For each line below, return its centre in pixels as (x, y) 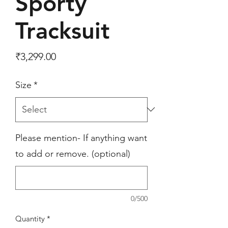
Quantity (30, 218)
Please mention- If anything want (81, 138)
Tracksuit (63, 30)
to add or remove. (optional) (73, 153)
